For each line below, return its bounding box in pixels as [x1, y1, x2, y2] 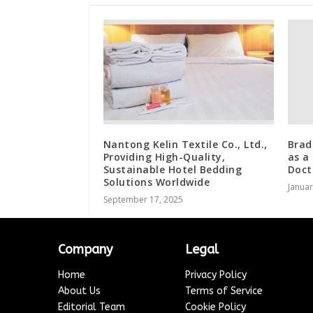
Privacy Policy [184, 269, 247, 282]
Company [58, 242, 113, 258]
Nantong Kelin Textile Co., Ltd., [103, 138, 268, 152]
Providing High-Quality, [103, 150, 226, 164]
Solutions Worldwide [103, 175, 210, 189]
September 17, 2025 [103, 194, 183, 206]
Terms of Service [184, 285, 263, 298]
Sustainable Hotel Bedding [103, 163, 242, 177]
